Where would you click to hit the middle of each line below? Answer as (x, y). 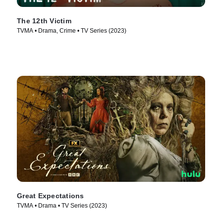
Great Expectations (51, 195)
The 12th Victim (44, 21)
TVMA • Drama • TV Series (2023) (62, 205)
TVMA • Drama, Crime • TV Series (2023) (72, 30)
